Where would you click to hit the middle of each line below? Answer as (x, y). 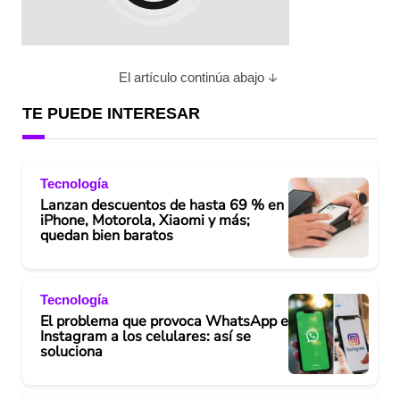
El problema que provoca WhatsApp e (164, 321)
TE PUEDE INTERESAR (111, 113)
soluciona (71, 351)
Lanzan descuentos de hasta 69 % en (162, 205)
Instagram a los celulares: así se (146, 336)
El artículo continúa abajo (191, 77)
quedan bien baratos (107, 235)
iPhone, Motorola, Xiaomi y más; (145, 220)
